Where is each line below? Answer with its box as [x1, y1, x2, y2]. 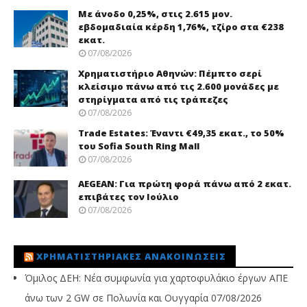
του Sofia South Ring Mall [78, 139, 199, 152]
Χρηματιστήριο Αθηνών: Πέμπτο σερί [78, 66, 262, 79]
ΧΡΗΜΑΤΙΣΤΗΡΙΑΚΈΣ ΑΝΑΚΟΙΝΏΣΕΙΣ [36, 249, 226, 262]
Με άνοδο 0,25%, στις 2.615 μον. [78, 7, 232, 20]
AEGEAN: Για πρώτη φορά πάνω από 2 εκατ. [78, 177, 291, 191]
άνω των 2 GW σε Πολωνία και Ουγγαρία [25, 291, 208, 304]
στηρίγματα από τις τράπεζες [78, 93, 228, 106]
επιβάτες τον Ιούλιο [78, 191, 179, 204]
